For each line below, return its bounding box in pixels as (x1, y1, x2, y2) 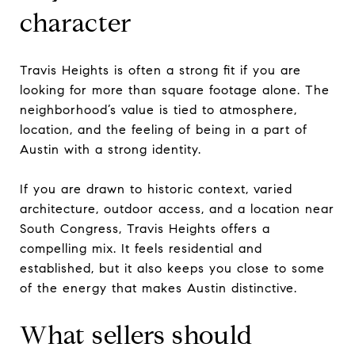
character (20, 6, 132, 39)
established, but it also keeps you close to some (20, 260, 325, 276)
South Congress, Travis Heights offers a (20, 220, 270, 236)
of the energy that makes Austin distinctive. (20, 280, 297, 296)
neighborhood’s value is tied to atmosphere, (20, 101, 297, 117)
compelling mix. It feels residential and (20, 240, 262, 256)
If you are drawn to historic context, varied (20, 181, 292, 197)
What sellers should (20, 319, 253, 351)
